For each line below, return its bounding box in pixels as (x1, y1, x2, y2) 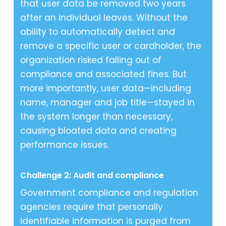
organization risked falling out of (20, 53, 162, 66)
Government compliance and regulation (20, 187, 199, 199)
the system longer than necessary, (20, 110, 173, 123)
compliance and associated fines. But (20, 68, 187, 80)
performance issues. (20, 138, 109, 151)
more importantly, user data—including (20, 82, 192, 94)
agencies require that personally (20, 201, 163, 213)
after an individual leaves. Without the (20, 11, 188, 24)
